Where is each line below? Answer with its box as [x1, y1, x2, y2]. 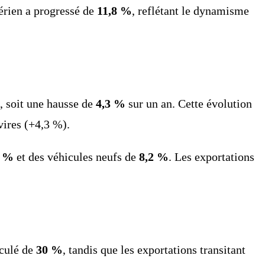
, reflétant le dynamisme [132, 4, 249, 18]
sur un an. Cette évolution [125, 96, 252, 110]
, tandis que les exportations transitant [63, 243, 245, 256]
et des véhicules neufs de [14, 150, 139, 163]
